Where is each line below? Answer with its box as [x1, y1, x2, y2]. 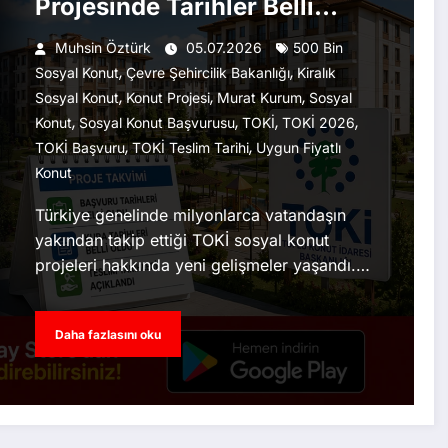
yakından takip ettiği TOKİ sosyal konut [34, 230, 329, 251]
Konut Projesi [125, 89, 210, 107]
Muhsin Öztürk [54, 39, 151, 57]
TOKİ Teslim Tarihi [131, 139, 249, 157]
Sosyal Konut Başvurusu [78, 114, 235, 132]
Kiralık [296, 64, 336, 82]
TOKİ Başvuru [34, 139, 125, 157]
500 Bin [292, 39, 343, 57]
